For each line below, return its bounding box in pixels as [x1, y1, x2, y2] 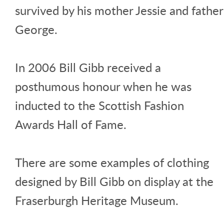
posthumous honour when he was [15, 77, 191, 94]
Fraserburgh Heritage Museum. [15, 191, 178, 208]
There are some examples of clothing [15, 153, 209, 170]
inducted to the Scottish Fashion [15, 96, 184, 113]
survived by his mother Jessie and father [15, 1, 223, 18]
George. [15, 20, 57, 37]
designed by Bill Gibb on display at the [15, 172, 213, 189]
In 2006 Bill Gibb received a [15, 58, 161, 75]
